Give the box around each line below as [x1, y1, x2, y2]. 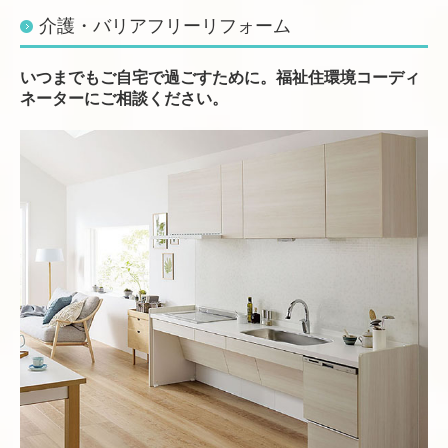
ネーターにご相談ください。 [20, 89, 228, 107]
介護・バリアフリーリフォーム [39, 15, 291, 36]
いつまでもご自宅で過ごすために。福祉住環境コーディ [20, 68, 420, 86]
